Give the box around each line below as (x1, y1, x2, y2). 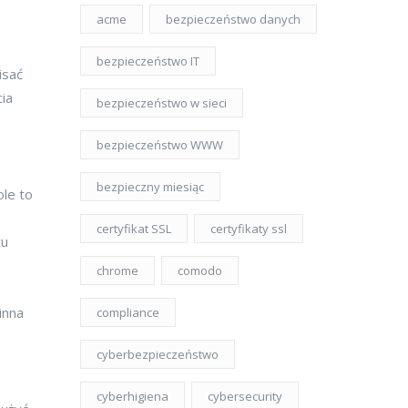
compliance (97, 304, 159, 321)
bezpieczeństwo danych (166, 11, 301, 27)
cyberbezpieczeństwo (97, 346, 219, 362)
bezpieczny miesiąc (97, 178, 204, 195)
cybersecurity (208, 388, 282, 404)
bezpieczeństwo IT (97, 53, 199, 69)
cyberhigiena (97, 388, 168, 404)
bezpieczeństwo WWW (97, 137, 223, 153)
